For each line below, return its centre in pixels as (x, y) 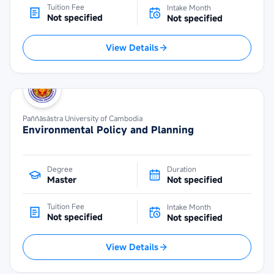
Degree (60, 169)
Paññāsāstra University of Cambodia (83, 118)
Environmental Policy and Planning (108, 130)
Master (62, 180)
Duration (181, 169)
